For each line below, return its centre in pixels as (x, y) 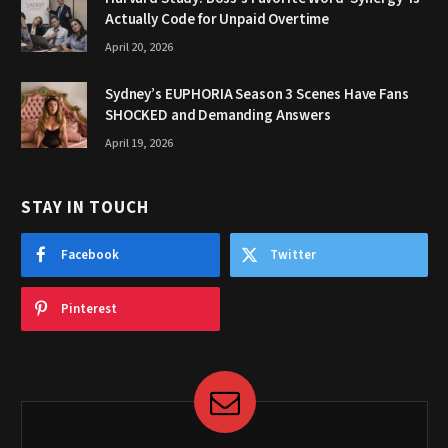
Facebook (90, 255)
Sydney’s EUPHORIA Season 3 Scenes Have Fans (257, 95)
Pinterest (89, 309)
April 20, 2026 (139, 48)
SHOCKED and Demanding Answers (218, 116)
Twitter (292, 255)
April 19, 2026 (139, 144)
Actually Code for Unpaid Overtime (217, 20)
